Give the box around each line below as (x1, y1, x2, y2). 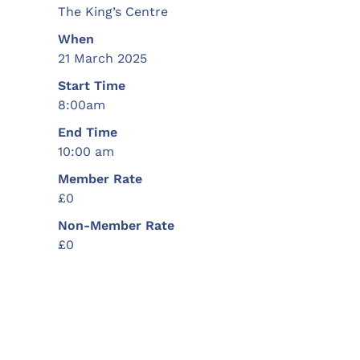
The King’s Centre (58, 3, 168, 19)
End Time (58, 124, 117, 140)
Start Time (58, 77, 125, 93)
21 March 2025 (58, 50, 147, 66)
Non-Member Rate (58, 217, 174, 233)
